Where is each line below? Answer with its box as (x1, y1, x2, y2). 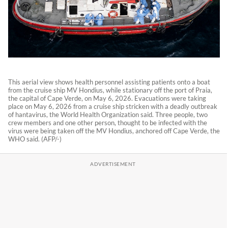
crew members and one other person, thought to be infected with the (8, 119, 207, 127)
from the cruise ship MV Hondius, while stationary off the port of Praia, (8, 86, 212, 94)
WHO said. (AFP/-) (8, 135, 62, 143)
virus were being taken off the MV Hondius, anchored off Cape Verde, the (8, 127, 220, 135)
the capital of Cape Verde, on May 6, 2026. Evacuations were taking (8, 94, 206, 102)
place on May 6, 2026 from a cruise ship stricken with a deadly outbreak (8, 102, 217, 110)
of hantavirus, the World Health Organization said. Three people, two (8, 110, 208, 119)
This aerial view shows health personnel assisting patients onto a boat (8, 78, 210, 86)
